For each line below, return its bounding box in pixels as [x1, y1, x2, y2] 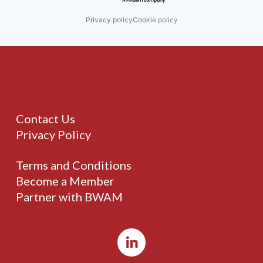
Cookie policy [132, 15, 178, 25]
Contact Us [15, 112, 75, 126]
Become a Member [15, 174, 114, 188]
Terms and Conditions [15, 158, 131, 173]
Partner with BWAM [15, 190, 123, 204]
